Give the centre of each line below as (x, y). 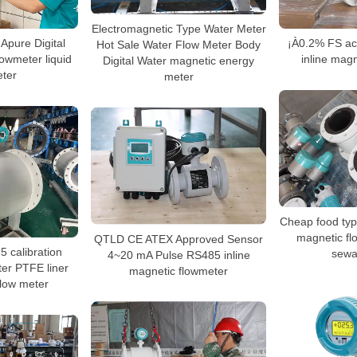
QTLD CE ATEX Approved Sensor (178, 239)
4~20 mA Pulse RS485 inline (178, 255)
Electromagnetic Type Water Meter (178, 28)
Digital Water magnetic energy (178, 60)
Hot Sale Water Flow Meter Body (178, 44)
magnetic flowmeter (178, 271)
